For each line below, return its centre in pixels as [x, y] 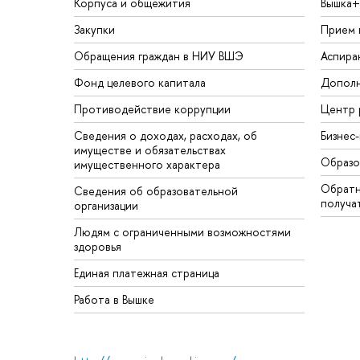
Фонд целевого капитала [140, 82]
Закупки [94, 29]
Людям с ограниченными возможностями [182, 231]
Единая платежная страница [147, 272]
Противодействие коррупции [152, 108]
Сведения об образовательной [156, 190]
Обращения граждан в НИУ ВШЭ [159, 55]
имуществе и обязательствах [150, 149]
